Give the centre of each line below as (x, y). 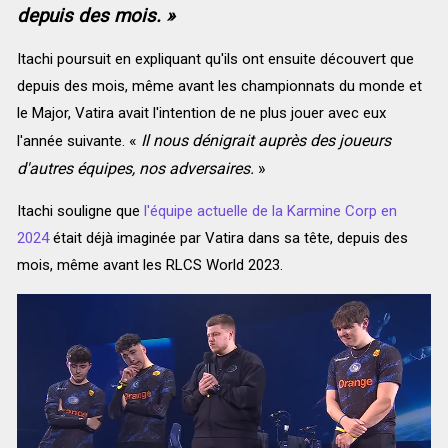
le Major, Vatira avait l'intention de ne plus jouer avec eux (201, 113)
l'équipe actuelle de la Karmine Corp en (268, 211)
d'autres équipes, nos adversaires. (135, 169)
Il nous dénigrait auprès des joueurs (265, 141)
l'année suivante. (72, 141)
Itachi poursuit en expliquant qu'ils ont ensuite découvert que (215, 59)
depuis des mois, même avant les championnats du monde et (219, 86)
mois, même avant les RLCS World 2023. (149, 265)
